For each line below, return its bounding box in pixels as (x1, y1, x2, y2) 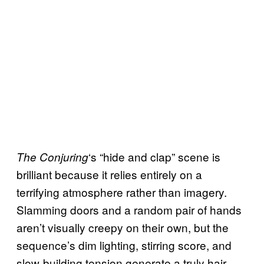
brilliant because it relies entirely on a (16, 166, 202, 182)
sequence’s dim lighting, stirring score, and (16, 236, 232, 253)
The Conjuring (16, 148, 88, 164)
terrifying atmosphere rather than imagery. (16, 183, 227, 200)
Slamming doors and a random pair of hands (16, 201, 242, 217)
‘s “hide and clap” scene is (88, 148, 220, 164)
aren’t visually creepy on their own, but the (16, 219, 229, 235)
